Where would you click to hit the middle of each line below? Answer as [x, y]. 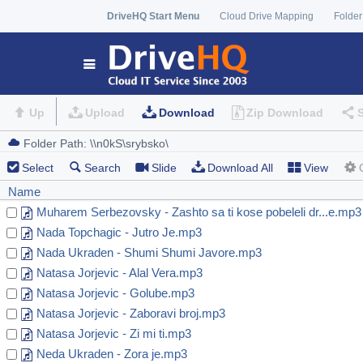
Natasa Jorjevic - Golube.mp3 [115, 293]
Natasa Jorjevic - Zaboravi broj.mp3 [131, 314]
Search [102, 168]
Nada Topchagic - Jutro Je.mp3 [119, 233]
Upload [105, 113]
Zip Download [284, 113]
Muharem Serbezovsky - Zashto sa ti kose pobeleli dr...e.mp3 [199, 212]
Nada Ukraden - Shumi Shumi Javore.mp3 [149, 253]
